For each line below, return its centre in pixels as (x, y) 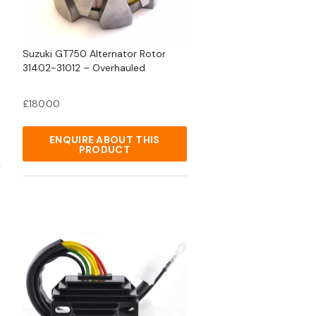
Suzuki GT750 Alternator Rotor (94, 54)
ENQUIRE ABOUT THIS (105, 140)
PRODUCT (104, 150)
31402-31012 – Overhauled (84, 68)
